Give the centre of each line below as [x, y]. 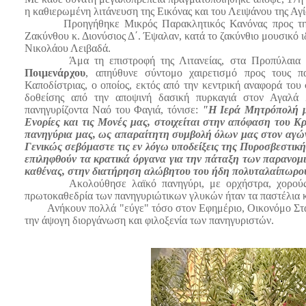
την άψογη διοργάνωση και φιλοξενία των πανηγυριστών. [150, 221]
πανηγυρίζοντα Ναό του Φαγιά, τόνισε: [112, 110]
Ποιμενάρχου [55, 73]
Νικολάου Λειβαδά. [68, 48]
